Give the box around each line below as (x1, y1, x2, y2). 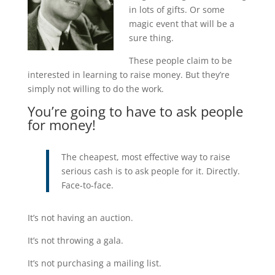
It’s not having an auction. (27, 212, 133, 223)
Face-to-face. (61, 179, 114, 191)
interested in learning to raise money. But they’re (27, 69, 230, 80)
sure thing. (128, 32, 174, 44)
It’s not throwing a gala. (27, 234, 123, 246)
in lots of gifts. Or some (128, 4, 225, 15)
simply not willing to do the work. (27, 83, 164, 95)
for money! (27, 115, 96, 134)
